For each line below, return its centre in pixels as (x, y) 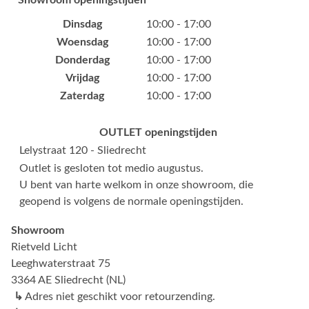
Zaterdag (82, 96)
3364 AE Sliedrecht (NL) (68, 280)
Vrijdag (82, 78)
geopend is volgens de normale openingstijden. (131, 202)
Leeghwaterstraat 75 (61, 264)
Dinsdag (82, 24)
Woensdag (82, 42)
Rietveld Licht (44, 247)
